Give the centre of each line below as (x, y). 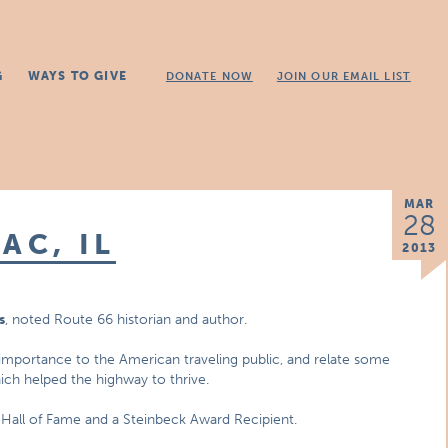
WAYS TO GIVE (77, 76)
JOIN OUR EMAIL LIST (343, 76)
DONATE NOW (209, 76)
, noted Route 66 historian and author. (126, 319)
